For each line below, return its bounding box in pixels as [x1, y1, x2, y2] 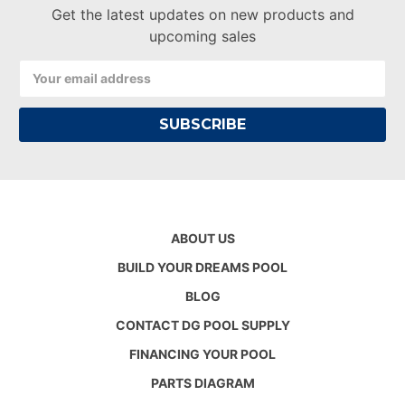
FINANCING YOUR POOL [129, 345, 276, 362]
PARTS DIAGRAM [150, 374, 255, 391]
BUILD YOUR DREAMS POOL [118, 259, 287, 275]
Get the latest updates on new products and [51, 5, 354, 24]
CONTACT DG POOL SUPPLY [115, 316, 290, 333]
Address [19, 80, 68, 96]
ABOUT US [170, 230, 235, 246]
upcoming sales [149, 26, 256, 45]
